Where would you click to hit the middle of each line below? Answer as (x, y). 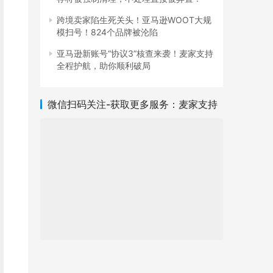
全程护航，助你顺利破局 (104, 65)
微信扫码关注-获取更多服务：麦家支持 (133, 104)
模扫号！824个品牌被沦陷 (107, 32)
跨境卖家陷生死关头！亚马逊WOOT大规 (134, 19)
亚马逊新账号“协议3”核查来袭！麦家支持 (135, 53)
